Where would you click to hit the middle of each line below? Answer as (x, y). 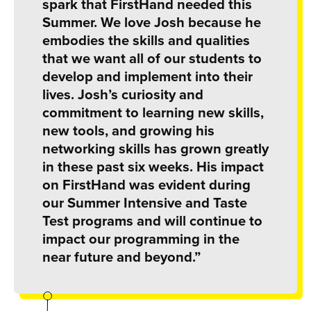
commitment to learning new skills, (153, 112)
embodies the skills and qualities (146, 40)
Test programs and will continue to (152, 220)
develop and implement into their (147, 76)
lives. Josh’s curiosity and (123, 94)
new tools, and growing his (128, 130)
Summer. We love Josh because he (151, 22)
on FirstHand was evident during (146, 184)
